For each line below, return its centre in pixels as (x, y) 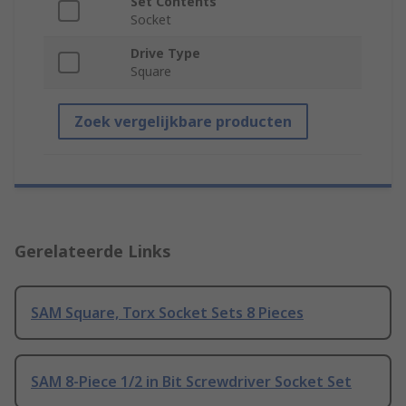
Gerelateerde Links (93, 251)
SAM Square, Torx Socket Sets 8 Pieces (167, 313)
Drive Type (165, 53)
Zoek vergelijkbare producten (183, 122)
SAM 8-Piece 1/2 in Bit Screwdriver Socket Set (191, 382)
